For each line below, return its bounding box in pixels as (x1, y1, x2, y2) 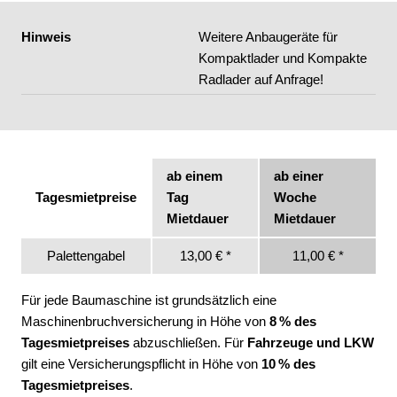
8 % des (269, 313, 316, 329)
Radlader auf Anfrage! (198, 72, 323, 88)
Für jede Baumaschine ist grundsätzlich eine (21, 292, 276, 307)
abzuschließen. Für (129, 334, 247, 350)
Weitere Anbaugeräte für (198, 29, 338, 45)
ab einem (167, 168, 222, 184)
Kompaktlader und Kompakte (198, 51, 367, 66)
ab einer (274, 168, 323, 184)
